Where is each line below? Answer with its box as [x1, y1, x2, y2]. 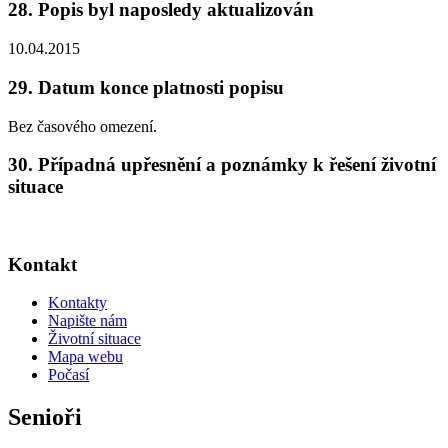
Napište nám [48, 312, 127, 330]
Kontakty [48, 294, 107, 312]
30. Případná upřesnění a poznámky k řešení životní [8, 154, 436, 176]
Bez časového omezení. [8, 117, 157, 135]
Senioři [8, 404, 82, 431]
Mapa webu [48, 348, 123, 366]
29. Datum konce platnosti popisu [8, 76, 284, 98]
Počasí [48, 366, 89, 384]
